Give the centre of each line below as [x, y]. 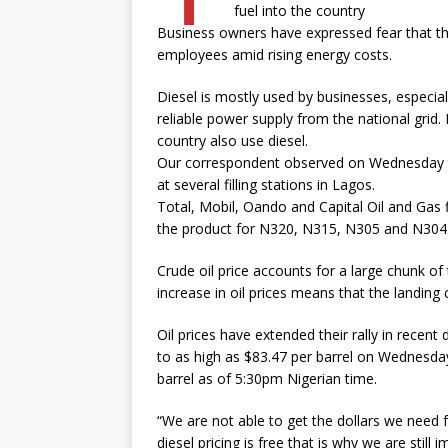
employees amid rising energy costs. [274, 54]
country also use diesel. [232, 140]
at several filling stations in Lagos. [266, 184]
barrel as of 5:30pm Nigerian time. [267, 378]
